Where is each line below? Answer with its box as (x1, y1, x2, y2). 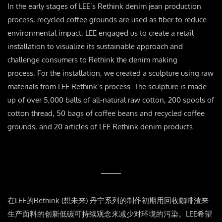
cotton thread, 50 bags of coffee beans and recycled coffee (7, 109, 205, 118)
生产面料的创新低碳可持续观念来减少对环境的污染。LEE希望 (7, 209, 212, 219)
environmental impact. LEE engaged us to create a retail (7, 28, 194, 38)
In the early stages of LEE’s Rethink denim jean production (7, 1, 201, 11)
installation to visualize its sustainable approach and (7, 42, 183, 52)
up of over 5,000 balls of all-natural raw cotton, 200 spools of (7, 95, 214, 105)
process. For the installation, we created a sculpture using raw (7, 68, 214, 78)
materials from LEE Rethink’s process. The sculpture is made (7, 82, 207, 92)
